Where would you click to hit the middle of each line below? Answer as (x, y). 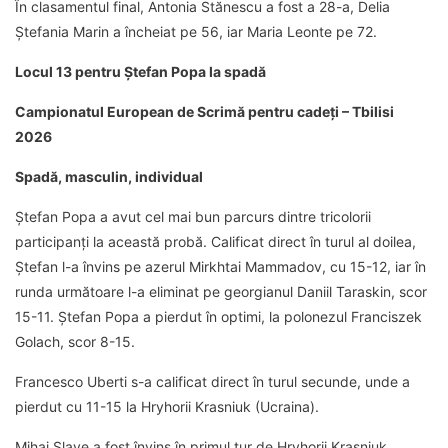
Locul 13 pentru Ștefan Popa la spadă (140, 72)
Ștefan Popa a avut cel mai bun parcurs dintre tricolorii (193, 217)
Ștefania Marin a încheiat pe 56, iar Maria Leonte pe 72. (196, 32)
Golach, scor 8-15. (75, 342)
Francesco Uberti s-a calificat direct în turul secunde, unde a (212, 382)
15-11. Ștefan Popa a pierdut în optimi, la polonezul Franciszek (218, 317)
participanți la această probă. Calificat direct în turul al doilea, (215, 242)
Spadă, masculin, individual (109, 177)
